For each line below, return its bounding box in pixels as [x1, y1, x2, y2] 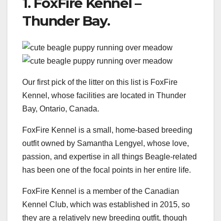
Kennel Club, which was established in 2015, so [22, 200, 190, 209]
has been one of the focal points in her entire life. [22, 165, 191, 174]
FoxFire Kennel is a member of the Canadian [22, 186, 179, 195]
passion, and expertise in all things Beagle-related [22, 152, 197, 161]
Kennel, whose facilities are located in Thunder [22, 91, 186, 100]
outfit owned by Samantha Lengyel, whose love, [22, 139, 189, 147]
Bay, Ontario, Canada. [22, 104, 99, 113]
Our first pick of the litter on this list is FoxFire [22, 77, 178, 86]
